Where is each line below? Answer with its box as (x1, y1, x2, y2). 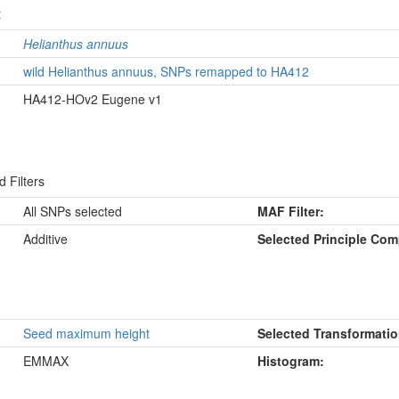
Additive (23, 230, 68, 248)
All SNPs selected (23, 202, 122, 220)
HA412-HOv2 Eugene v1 (23, 90, 162, 108)
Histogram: (257, 352, 324, 370)
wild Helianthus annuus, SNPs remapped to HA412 (23, 62, 309, 80)
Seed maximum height (23, 324, 150, 342)
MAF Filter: (257, 202, 324, 220)
